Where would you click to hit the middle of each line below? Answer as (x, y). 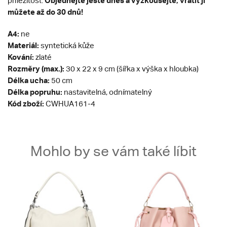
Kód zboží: (26, 104)
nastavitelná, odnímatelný (107, 92)
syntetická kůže (67, 46)
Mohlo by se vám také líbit (113, 151)
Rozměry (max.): (36, 69)
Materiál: (23, 45)
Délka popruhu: (35, 92)
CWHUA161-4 (70, 104)
